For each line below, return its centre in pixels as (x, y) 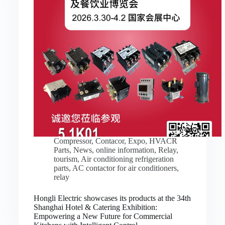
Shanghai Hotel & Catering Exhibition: (95, 207)
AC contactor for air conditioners (124, 168)
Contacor (109, 141)
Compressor (72, 141)
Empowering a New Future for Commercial (103, 216)
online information (125, 150)
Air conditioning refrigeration (127, 159)
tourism (65, 159)
